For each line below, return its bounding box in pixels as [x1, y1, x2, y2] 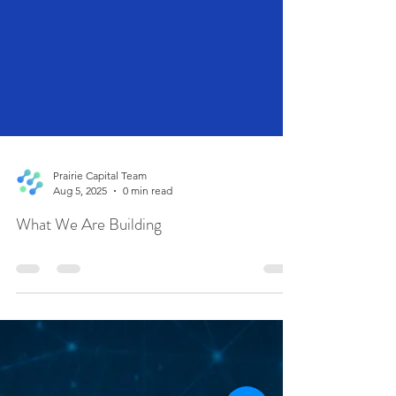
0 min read [123, 210, 172, 224]
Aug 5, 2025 [53, 210, 107, 224]
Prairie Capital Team [53, 195, 147, 209]
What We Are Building [16, 239, 162, 263]
